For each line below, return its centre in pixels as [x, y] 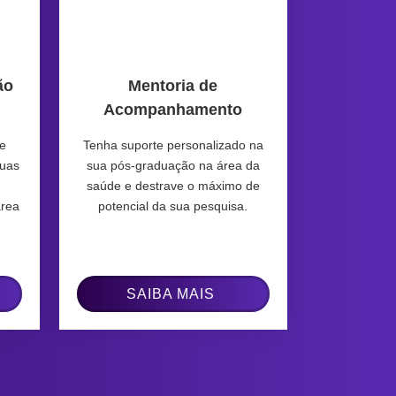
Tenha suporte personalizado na [173, 145]
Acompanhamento [173, 109]
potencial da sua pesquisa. [173, 206]
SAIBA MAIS [171, 293]
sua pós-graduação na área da [173, 165]
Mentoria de [173, 85]
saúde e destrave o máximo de [173, 185]
